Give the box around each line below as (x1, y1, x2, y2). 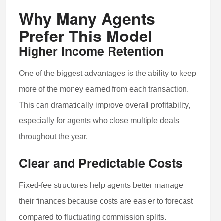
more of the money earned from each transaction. (19, 85, 189, 94)
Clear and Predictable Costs (19, 154, 183, 172)
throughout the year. (19, 132, 88, 141)
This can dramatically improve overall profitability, (19, 101, 191, 110)
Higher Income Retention (19, 42, 164, 60)
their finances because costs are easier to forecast (19, 197, 193, 206)
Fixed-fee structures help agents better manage (19, 181, 184, 190)
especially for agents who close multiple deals (19, 116, 180, 125)
